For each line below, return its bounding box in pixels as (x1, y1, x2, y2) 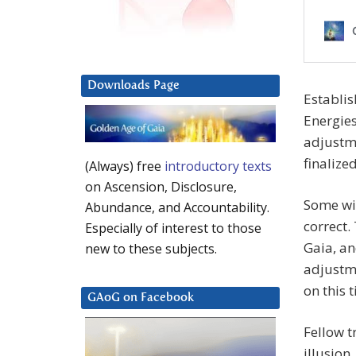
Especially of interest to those (85, 219, 261, 238)
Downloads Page (87, 79, 180, 92)
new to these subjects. (85, 240, 217, 258)
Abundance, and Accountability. (85, 199, 269, 217)
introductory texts (164, 157, 272, 176)
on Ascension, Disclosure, (85, 178, 237, 196)
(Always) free (85, 157, 164, 176)
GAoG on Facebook (87, 292, 194, 304)
